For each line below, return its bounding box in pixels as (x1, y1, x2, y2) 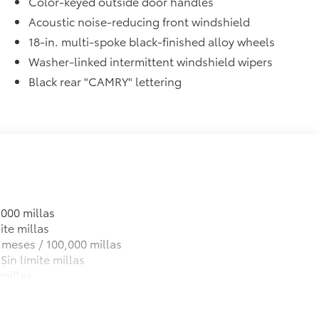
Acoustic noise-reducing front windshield (28, 12, 251, 29)
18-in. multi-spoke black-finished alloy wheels (28, 32, 276, 49)
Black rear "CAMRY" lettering (28, 72, 182, 89)
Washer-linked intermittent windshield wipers (28, 52, 273, 69)
